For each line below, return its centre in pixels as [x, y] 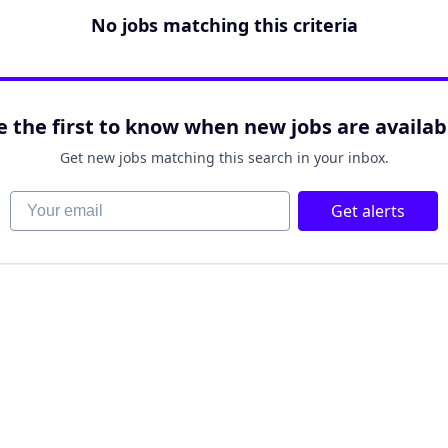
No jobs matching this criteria [224, 25]
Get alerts [368, 211]
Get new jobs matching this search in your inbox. [224, 157]
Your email [49, 201]
